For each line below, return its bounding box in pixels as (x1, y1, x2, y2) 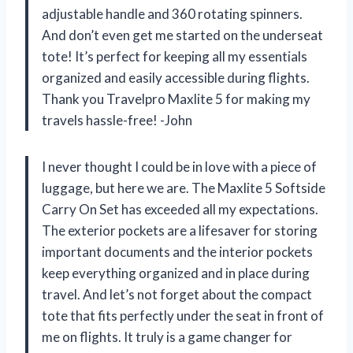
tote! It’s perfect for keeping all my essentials (42, 47, 307, 65)
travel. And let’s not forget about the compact (42, 285, 312, 303)
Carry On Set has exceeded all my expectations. (42, 200, 318, 217)
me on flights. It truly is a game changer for (42, 328, 292, 345)
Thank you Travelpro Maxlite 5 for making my (42, 90, 310, 107)
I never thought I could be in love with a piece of (42, 158, 317, 175)
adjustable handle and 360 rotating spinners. (42, 5, 303, 22)
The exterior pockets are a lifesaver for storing (42, 221, 318, 239)
